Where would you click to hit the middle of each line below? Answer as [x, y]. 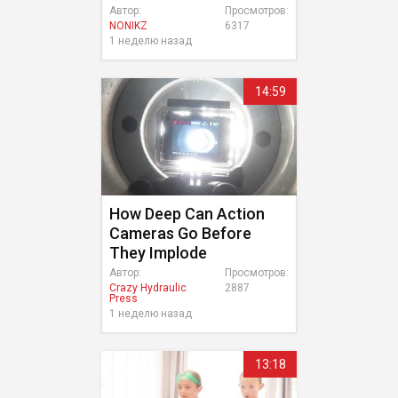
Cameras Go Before [180, 233]
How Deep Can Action [187, 214]
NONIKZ [128, 26]
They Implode [158, 253]
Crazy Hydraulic [148, 288]
